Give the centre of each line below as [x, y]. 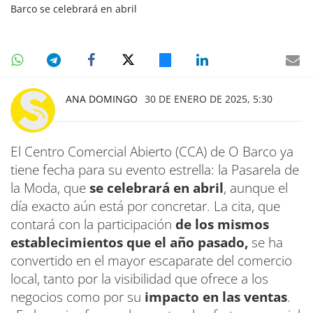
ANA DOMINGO [102, 99]
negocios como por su [78, 297]
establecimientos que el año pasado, [129, 242]
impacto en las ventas [216, 297]
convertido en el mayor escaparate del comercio [151, 260]
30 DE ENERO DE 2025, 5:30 [209, 99]
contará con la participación [93, 224]
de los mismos [222, 224]
